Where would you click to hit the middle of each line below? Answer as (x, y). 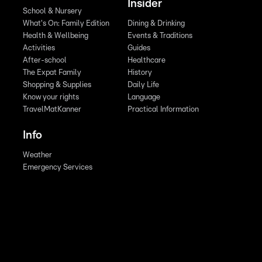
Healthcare (146, 60)
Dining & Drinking (156, 23)
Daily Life (143, 85)
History (139, 73)
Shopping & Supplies (57, 85)
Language (144, 97)
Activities (39, 48)
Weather (38, 155)
